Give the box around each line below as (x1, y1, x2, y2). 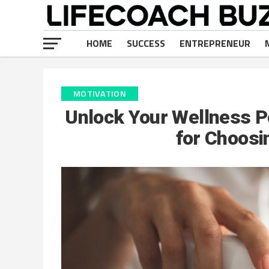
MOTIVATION (73, 87, 126, 100)
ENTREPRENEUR (180, 36, 250, 50)
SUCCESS (127, 36, 165, 50)
